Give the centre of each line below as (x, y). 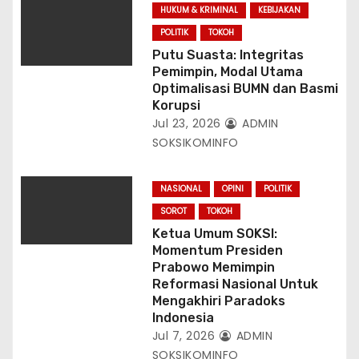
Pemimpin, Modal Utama (227, 71)
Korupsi (176, 105)
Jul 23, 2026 (186, 123)
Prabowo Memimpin (213, 267)
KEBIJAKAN (279, 10)
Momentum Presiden (217, 250)
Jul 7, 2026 (184, 335)
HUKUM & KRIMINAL (199, 10)
